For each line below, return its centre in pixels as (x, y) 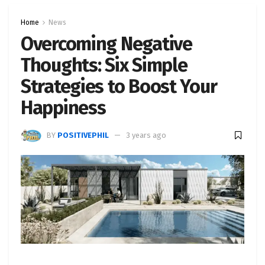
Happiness (63, 107)
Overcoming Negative (106, 43)
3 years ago (146, 135)
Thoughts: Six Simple (104, 65)
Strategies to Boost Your (119, 86)
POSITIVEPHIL (83, 135)
